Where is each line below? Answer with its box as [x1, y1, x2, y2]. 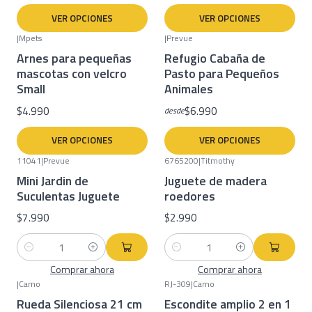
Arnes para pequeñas [17, 49, 132, 68]
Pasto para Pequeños [164, 64, 279, 84]
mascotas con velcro [17, 64, 127, 84]
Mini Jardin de [17, 171, 88, 190]
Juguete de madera [164, 171, 267, 190]
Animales [164, 79, 213, 99]
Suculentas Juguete [17, 186, 120, 205]
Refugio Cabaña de [164, 49, 265, 68]
